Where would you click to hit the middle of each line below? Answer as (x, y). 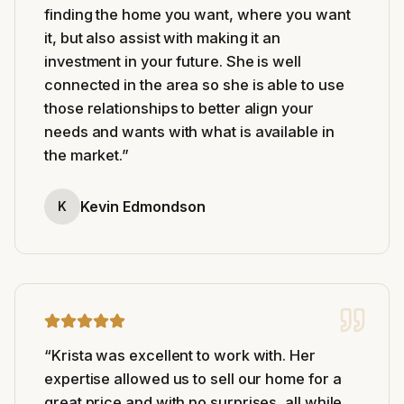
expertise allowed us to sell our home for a (193, 378)
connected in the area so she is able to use (194, 84)
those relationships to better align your (179, 108)
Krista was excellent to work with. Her (183, 355)
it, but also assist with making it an (162, 37)
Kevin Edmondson (143, 206)
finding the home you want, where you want (197, 14)
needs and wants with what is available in (189, 131)
